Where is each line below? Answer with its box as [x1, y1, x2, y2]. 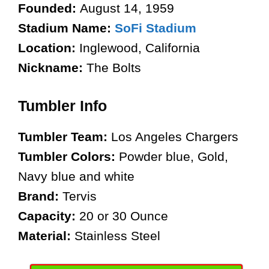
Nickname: [18, 61, 86, 74]
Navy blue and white [18, 169, 134, 183]
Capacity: [18, 208, 79, 223]
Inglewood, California [79, 41, 200, 55]
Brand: [18, 189, 62, 203]
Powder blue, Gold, [119, 149, 228, 163]
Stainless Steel [74, 228, 160, 243]
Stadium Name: [18, 21, 115, 35]
